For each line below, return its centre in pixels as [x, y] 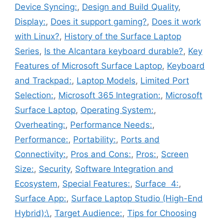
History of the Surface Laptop [123, 37]
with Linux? [37, 37]
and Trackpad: [43, 81]
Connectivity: [40, 154]
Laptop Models [106, 81]
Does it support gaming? [99, 22]
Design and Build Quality [130, 7]
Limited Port [165, 81]
